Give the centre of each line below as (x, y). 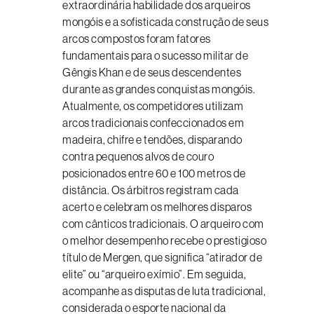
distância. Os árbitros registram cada (151, 190)
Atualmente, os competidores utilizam (153, 106)
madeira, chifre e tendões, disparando (152, 139)
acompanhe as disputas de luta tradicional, (164, 291)
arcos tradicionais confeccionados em (153, 123)
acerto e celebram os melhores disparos (157, 207)
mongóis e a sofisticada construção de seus (165, 22)
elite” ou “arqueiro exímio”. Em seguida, (154, 274)
